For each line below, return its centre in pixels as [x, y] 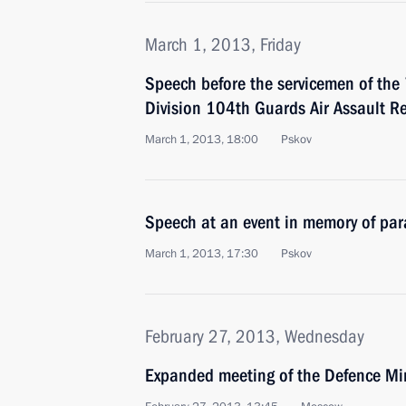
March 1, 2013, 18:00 [202, 140]
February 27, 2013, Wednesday [255, 336]
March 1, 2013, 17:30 [202, 254]
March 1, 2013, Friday [223, 44]
